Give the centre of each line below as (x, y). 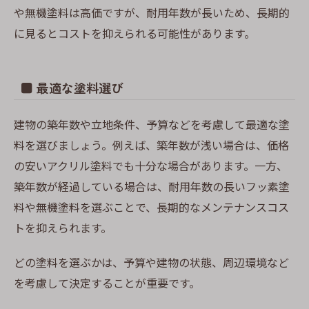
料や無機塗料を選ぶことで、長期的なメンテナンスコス (151, 207)
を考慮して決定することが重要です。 (107, 283)
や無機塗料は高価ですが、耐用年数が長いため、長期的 (152, 12)
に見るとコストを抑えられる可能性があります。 (134, 33)
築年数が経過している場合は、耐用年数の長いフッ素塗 (152, 187)
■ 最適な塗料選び (72, 88)
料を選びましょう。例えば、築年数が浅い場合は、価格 (151, 145)
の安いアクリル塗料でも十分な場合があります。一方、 (151, 166)
